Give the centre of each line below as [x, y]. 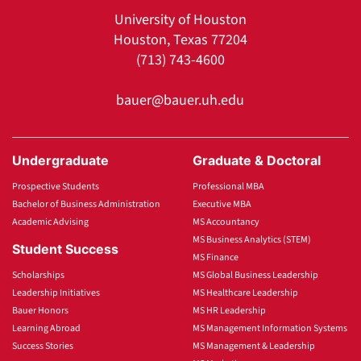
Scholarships [38, 275]
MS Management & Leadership [254, 346]
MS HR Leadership [229, 310]
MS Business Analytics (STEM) [252, 239]
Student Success [65, 249]
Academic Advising [50, 222]
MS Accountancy [226, 222]
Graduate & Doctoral [257, 160]
